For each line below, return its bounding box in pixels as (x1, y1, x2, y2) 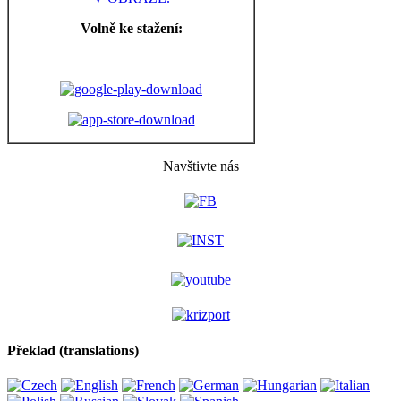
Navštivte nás (162, 158, 239, 175)
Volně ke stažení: (80, 21, 183, 37)
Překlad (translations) (7, 342, 139, 358)
